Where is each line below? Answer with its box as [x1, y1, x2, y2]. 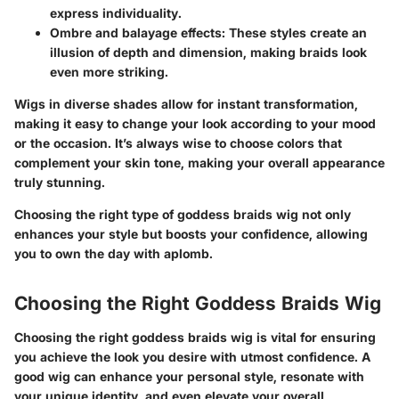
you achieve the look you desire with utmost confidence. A [14, 348, 370, 364]
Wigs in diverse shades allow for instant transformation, [14, 96, 358, 112]
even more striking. [50, 64, 168, 80]
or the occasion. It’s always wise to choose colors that [14, 135, 342, 151]
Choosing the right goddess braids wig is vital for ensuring [14, 329, 376, 345]
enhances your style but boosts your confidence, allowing [14, 226, 368, 242]
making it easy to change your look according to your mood [14, 116, 376, 132]
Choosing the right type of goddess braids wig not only [14, 207, 351, 223]
